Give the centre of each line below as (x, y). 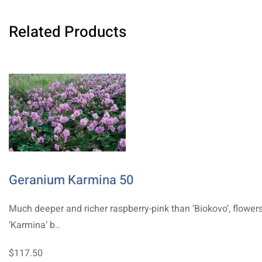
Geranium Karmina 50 (71, 180)
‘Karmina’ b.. (34, 225)
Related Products (68, 32)
